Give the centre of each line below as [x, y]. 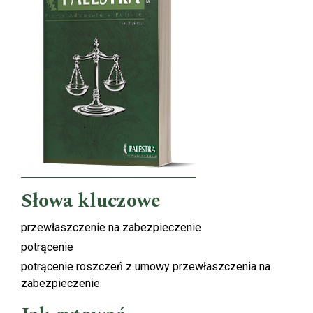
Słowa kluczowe [91, 201]
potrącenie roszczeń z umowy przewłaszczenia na [146, 266]
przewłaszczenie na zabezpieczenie [111, 227]
